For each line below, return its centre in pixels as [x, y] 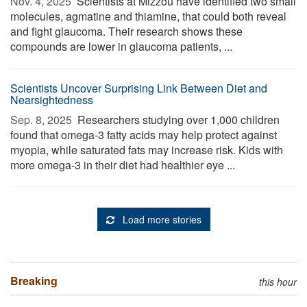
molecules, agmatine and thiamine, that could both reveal [148, 16]
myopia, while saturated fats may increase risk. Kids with [147, 150]
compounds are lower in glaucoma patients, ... [121, 46]
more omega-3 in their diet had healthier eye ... [123, 165]
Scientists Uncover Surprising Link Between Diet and [139, 88]
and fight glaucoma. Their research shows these [126, 31]
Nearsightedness [52, 100]
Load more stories [162, 219]
